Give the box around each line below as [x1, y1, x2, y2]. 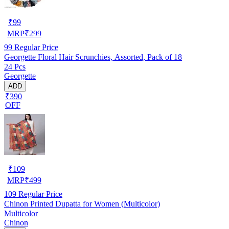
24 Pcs [4, 62, 26, 71]
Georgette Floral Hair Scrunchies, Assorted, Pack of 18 [4, 52, 182, 61]
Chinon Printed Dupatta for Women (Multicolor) [4, 199, 160, 208]
